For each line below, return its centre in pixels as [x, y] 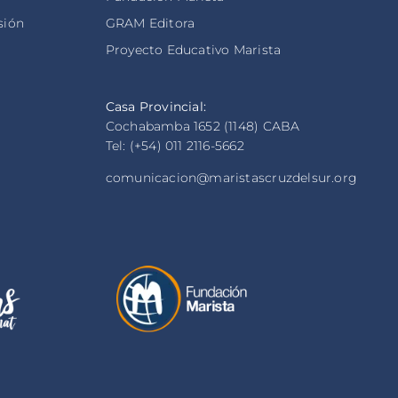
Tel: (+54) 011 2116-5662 [175, 146]
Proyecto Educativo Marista [193, 50]
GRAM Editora [150, 24]
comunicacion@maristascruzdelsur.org [231, 178]
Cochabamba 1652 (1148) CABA [203, 127]
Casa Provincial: [156, 107]
